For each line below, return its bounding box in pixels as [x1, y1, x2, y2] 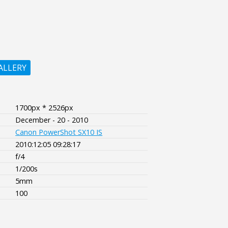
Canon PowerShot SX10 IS [15, 127, 103, 137]
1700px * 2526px [15, 102, 74, 112]
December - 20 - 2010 [15, 115, 89, 125]
